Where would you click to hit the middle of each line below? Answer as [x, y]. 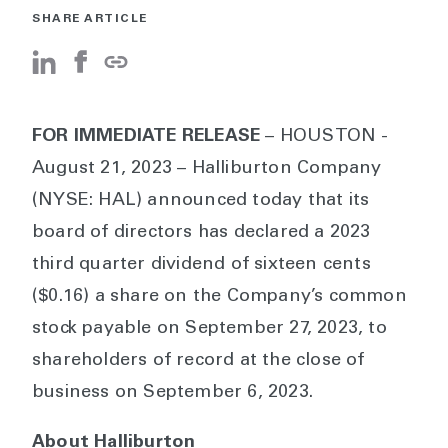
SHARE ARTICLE [90, 19]
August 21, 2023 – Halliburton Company [207, 169]
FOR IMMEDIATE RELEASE [146, 137]
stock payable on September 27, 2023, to [209, 329]
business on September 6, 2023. [172, 393]
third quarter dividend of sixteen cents [201, 265]
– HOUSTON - [324, 137]
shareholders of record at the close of [198, 361]
